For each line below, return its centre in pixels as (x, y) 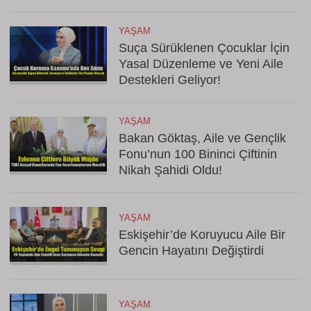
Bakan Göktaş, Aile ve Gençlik (202, 138)
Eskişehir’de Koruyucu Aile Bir (202, 235)
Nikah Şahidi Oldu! (170, 170)
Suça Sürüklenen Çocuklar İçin (204, 48)
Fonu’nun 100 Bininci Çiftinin (198, 154)
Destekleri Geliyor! (170, 80)
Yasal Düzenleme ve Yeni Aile (201, 64)
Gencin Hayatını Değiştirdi (191, 251)
